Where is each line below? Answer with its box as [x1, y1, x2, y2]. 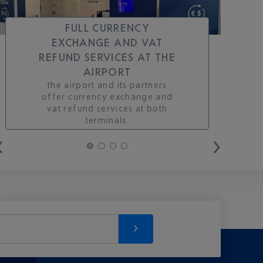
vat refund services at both [47, 103, 168, 113]
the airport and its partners [47, 79, 167, 90]
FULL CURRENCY [65, 21, 150, 34]
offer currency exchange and [42, 91, 173, 102]
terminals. [85, 114, 130, 125]
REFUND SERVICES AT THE [39, 50, 176, 63]
